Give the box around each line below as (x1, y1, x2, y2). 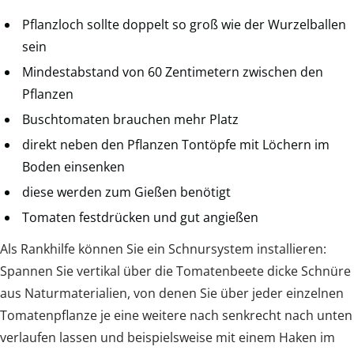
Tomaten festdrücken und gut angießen (22, 209, 258, 227)
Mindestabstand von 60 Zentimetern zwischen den (22, 63, 323, 81)
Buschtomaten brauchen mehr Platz (22, 111, 239, 129)
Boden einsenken (22, 158, 125, 176)
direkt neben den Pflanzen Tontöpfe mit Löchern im (22, 136, 330, 154)
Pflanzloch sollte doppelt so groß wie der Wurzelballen (22, 16, 346, 34)
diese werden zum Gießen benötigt (22, 183, 231, 201)
